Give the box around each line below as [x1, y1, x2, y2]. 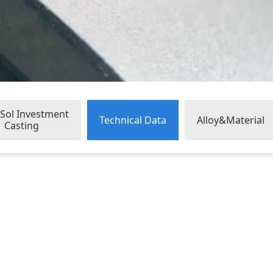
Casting [4, 119, 39, 132]
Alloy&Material [197, 113, 264, 127]
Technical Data [99, 113, 166, 127]
